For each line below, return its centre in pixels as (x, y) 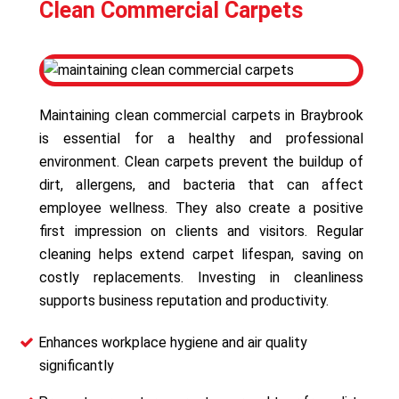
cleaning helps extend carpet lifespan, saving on (201, 254)
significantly (77, 365)
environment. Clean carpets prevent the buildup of (201, 161)
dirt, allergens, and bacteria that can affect (201, 184)
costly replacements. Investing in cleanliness (201, 277)
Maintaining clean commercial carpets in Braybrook (201, 115)
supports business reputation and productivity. (184, 300)
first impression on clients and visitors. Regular (201, 231)
